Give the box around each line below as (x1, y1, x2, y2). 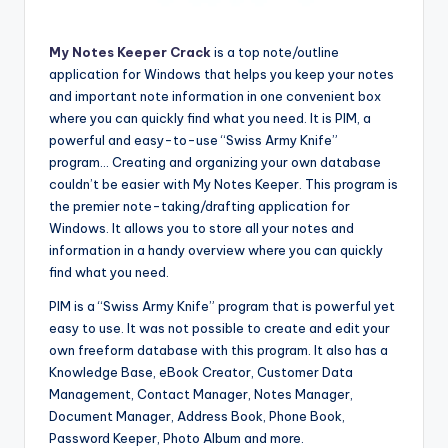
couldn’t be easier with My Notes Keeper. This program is (49, 175, 398, 192)
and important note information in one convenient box (49, 87, 381, 104)
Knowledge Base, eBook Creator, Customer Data (49, 363, 353, 380)
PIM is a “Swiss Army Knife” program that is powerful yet (49, 297, 395, 314)
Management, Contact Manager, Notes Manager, (49, 385, 353, 402)
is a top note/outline (211, 43, 339, 60)
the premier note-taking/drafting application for (49, 197, 350, 214)
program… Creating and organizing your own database (49, 153, 381, 170)
